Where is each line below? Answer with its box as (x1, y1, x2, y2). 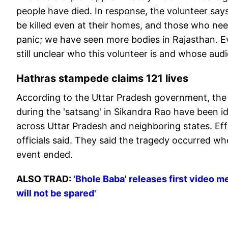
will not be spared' (16, 188, 96, 199)
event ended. (16, 149, 75, 160)
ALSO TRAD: (16, 174, 73, 185)
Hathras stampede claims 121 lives (16, 72, 191, 85)
